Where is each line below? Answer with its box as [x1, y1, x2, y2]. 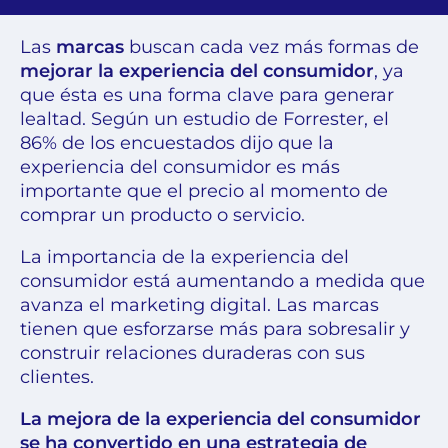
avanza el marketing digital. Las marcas [20, 294, 379, 317]
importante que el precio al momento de [20, 180, 388, 203]
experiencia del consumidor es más [20, 156, 340, 179]
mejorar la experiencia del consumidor [20, 60, 374, 83]
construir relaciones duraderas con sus [20, 342, 365, 365]
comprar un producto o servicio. [20, 204, 305, 227]
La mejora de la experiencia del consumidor [20, 408, 421, 431]
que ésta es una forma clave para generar [20, 84, 394, 107]
